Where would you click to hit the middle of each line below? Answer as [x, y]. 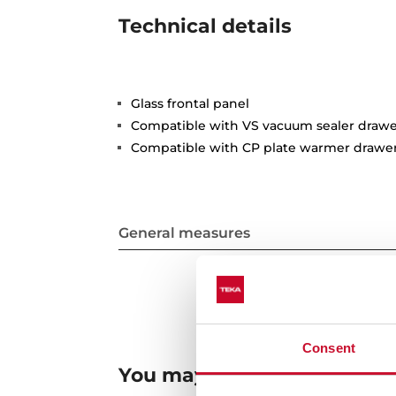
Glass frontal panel [190, 103]
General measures [185, 232]
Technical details [206, 26]
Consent [329, 347]
